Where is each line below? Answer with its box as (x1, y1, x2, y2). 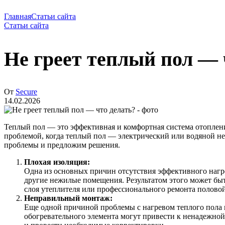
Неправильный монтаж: (24, 194, 113, 202)
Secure (16, 87, 37, 96)
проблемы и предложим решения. (4, 141, 120, 149)
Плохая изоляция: (24, 158, 90, 166)
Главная (4, 12, 31, 21)
